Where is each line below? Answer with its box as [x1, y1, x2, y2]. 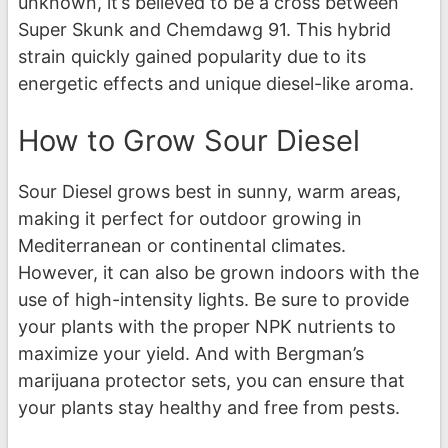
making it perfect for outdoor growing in [18, 208, 362, 230]
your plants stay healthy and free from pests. [18, 397, 400, 419]
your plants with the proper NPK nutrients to [18, 316, 396, 338]
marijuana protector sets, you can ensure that [18, 370, 405, 392]
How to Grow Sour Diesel [18, 123, 360, 159]
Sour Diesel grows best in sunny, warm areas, [18, 181, 401, 203]
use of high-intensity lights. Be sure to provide [18, 289, 409, 311]
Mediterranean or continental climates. [18, 235, 346, 257]
